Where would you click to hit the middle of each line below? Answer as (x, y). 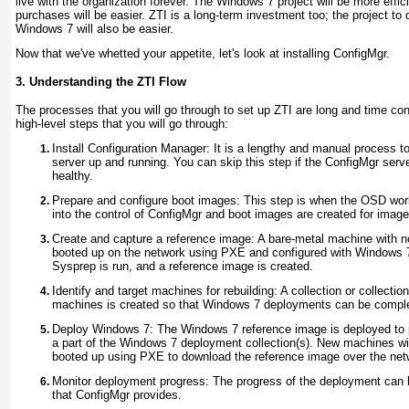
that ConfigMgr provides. (117, 395)
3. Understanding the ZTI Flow (101, 82)
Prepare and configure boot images (144, 201)
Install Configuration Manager (129, 149)
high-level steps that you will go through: (122, 124)
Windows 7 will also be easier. (94, 29)
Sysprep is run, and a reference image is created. (183, 267)
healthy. (73, 176)
